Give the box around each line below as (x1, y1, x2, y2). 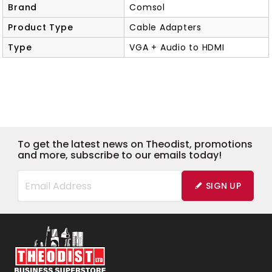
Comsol (129, 1, 165, 14)
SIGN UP (206, 180, 241, 192)
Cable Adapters (129, 21, 202, 34)
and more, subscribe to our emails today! (17, 148, 222, 163)
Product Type (8, 21, 73, 34)
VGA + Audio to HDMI (129, 41, 225, 54)
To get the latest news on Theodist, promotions (17, 137, 253, 152)
